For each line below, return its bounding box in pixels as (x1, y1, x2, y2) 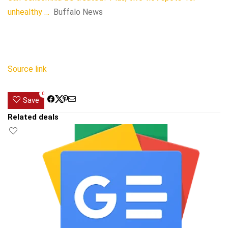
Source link (8, 64, 47, 74)
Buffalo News (53, 7, 103, 17)
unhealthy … (8, 7, 49, 17)
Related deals (8, 112, 59, 122)
